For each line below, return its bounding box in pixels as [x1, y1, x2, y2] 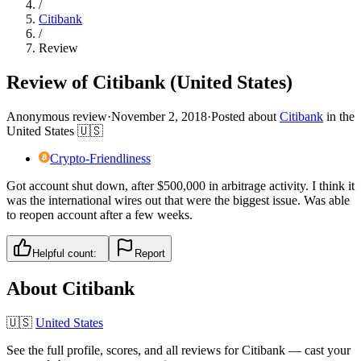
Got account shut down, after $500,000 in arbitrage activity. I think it [6, 178, 355, 193]
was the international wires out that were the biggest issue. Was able [6, 193, 350, 207]
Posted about [211, 109, 276, 123]
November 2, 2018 [111, 109, 207, 123]
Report [135, 247, 165, 259]
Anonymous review [6, 109, 107, 123]
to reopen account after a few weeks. [6, 207, 193, 222]
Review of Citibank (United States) [6, 71, 293, 93]
